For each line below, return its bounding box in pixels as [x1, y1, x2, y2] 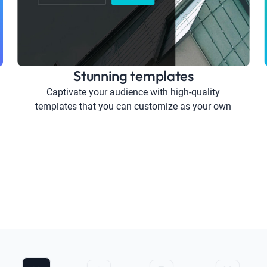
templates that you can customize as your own [35, 100, 232, 112]
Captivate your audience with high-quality [46, 86, 221, 98]
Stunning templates [73, 66, 194, 85]
